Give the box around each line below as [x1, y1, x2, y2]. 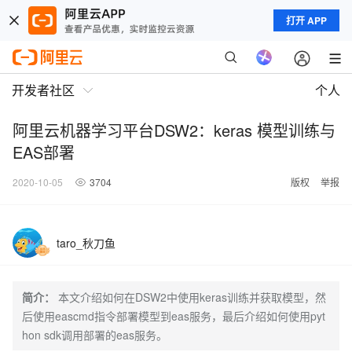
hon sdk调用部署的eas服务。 [22, 327, 167, 343]
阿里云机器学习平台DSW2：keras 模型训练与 [13, 119, 335, 141]
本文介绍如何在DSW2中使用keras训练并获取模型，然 [58, 289, 326, 305]
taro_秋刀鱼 [57, 235, 115, 251]
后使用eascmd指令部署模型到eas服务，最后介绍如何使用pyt [22, 308, 325, 324]
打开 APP [286, 13, 327, 27]
